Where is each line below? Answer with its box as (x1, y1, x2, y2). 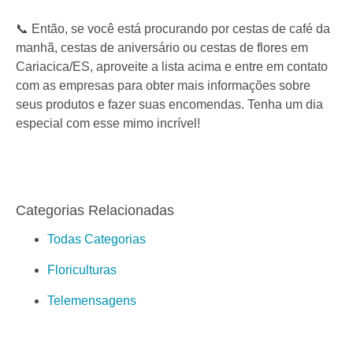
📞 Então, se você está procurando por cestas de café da (16, 22, 330, 36)
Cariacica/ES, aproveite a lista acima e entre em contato (16, 60, 328, 74)
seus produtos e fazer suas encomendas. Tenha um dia (16, 98, 323, 112)
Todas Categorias (47, 232, 146, 247)
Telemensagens (47, 294, 136, 308)
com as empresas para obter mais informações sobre (16, 79, 310, 93)
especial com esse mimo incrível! (16, 117, 200, 131)
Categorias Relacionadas (16, 203, 174, 219)
